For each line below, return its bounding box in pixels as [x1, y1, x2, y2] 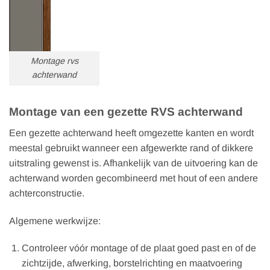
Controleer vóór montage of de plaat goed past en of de [21, 243, 256, 254]
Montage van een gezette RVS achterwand [9, 105, 243, 119]
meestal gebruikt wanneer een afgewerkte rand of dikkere [9, 142, 253, 153]
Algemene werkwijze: [9, 215, 101, 226]
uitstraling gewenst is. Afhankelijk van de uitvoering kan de [9, 157, 258, 168]
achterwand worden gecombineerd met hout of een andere [9, 172, 258, 183]
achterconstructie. [9, 187, 84, 198]
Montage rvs [30, 56, 78, 66]
